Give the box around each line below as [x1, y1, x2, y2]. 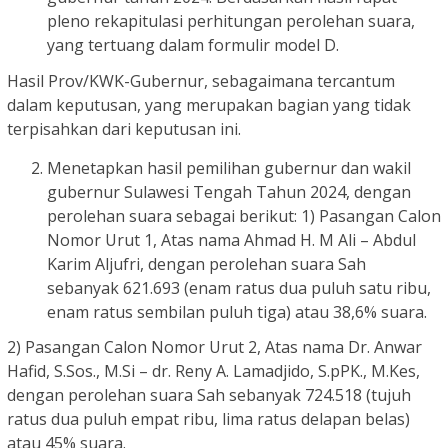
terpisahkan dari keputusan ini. [7, 117, 241, 140]
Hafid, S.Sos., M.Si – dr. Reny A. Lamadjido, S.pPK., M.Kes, [7, 360, 420, 383]
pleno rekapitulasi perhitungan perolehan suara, [47, 10, 415, 33]
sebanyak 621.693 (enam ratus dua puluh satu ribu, [47, 276, 431, 299]
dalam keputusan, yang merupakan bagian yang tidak [7, 93, 411, 116]
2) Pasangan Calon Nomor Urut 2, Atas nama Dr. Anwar [7, 336, 422, 359]
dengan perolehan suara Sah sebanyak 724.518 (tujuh [7, 384, 411, 407]
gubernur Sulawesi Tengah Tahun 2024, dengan [47, 180, 411, 203]
